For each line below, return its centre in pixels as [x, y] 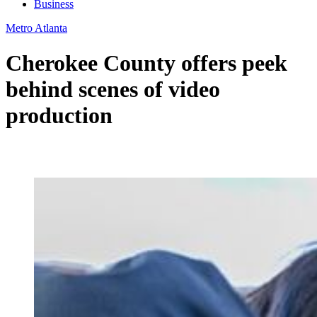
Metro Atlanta [36, 28]
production [59, 115]
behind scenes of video [113, 89]
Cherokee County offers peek [146, 63]
